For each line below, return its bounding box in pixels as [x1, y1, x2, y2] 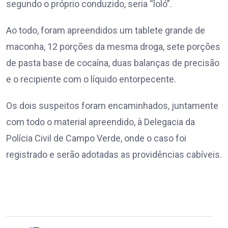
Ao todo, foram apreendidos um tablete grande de [6, 25, 205, 36]
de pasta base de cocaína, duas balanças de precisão [6, 58, 219, 69]
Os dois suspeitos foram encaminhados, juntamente [6, 100, 218, 111]
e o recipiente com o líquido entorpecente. [6, 74, 176, 85]
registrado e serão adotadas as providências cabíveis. [6, 149, 222, 160]
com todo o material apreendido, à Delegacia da [6, 117, 195, 128]
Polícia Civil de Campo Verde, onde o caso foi [6, 133, 186, 144]
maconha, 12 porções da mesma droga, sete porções [6, 41, 220, 52]
